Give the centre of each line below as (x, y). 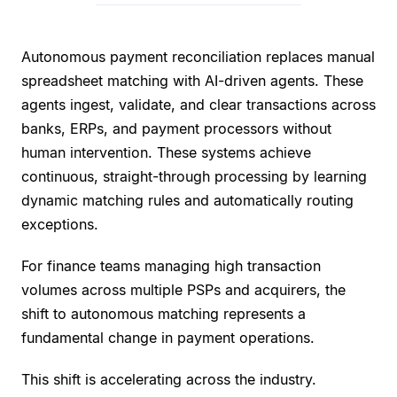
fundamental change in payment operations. (168, 338)
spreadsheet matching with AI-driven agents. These (192, 81)
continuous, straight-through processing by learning (194, 177)
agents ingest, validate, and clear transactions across (198, 105)
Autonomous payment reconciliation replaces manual (198, 57)
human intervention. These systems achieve (166, 153)
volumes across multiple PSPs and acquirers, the (183, 290)
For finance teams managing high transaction (171, 266)
